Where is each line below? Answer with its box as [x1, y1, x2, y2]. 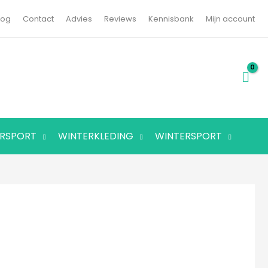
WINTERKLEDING [58, 129, 133, 143]
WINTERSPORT [155, 129, 222, 143]
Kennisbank [148, 13, 194, 25]
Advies [66, 13, 92, 25]
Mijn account [206, 13, 255, 25]
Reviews [104, 13, 136, 25]
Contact [23, 13, 54, 25]
